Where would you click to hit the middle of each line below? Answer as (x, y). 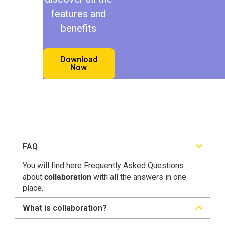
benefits (79, 28)
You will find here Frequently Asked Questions (103, 166)
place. (33, 188)
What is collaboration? (65, 208)
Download (79, 59)
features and (79, 13)
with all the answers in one (139, 177)
